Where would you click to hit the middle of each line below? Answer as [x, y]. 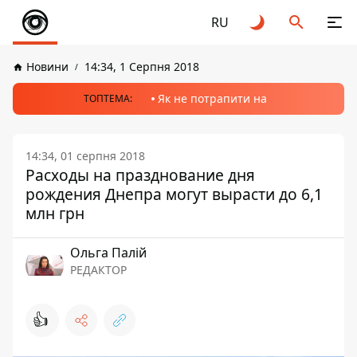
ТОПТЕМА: [108, 98]
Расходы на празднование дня [140, 175]
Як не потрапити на [212, 98]
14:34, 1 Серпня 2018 [142, 67]
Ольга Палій [108, 253]
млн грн [55, 213]
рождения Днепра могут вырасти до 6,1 [174, 194]
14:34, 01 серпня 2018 [85, 156]
